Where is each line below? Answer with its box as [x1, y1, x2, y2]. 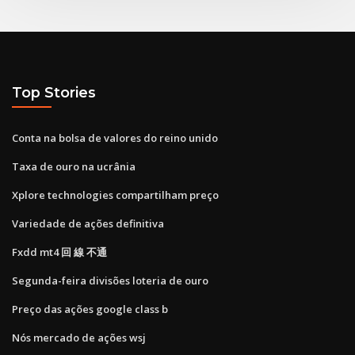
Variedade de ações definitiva [12, 216, 164, 231]
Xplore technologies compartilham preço [12, 187, 219, 202]
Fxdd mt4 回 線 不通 [12, 244, 107, 259]
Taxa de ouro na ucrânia [12, 158, 136, 174]
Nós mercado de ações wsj [12, 330, 146, 345]
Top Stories [12, 84, 96, 101]
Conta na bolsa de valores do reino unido [12, 130, 218, 145]
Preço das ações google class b [12, 301, 168, 316]
